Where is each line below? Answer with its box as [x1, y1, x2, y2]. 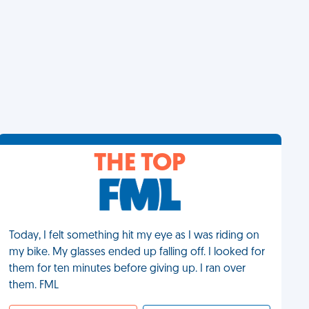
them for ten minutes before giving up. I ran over [9, 263, 246, 275]
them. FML [9, 280, 59, 291]
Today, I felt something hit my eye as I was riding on [9, 230, 260, 241]
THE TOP [94, 152, 186, 177]
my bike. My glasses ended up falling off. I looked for [9, 247, 266, 258]
